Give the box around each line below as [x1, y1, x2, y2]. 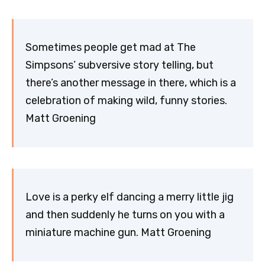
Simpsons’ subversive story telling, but [25, 59, 214, 72]
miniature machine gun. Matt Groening [25, 226, 211, 240]
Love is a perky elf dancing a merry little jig [25, 190, 234, 204]
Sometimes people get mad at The [25, 41, 196, 54]
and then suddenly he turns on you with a [25, 208, 225, 222]
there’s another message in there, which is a [25, 76, 236, 90]
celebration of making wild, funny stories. [25, 94, 227, 108]
